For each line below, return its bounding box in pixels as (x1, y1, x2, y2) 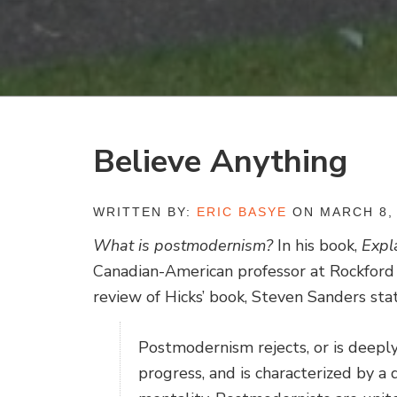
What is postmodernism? (93, 235, 274, 257)
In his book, (273, 235, 362, 257)
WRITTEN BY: (93, 204, 198, 219)
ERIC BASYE (197, 204, 288, 219)
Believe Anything (93, 139, 348, 183)
